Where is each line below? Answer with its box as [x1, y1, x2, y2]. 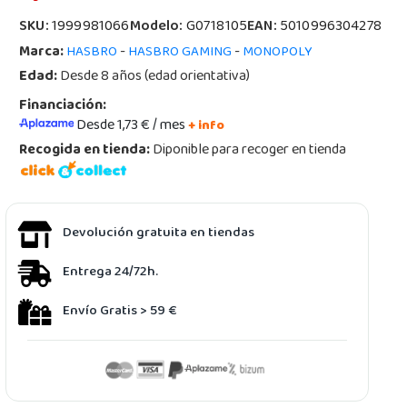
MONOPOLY [243, 39, 313, 66]
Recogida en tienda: [19, 136, 151, 165]
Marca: [19, 38, 65, 67]
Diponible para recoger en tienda [150, 136, 347, 165]
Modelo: [129, 13, 186, 42]
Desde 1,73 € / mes [76, 112, 189, 141]
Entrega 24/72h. [63, 258, 159, 286]
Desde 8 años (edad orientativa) [57, 63, 251, 92]
